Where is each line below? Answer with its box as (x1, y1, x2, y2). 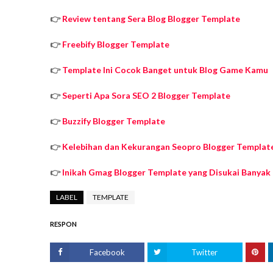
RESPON (50, 220, 77, 229)
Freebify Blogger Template (62, 39, 169, 50)
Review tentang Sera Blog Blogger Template (62, 13, 240, 24)
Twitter (191, 247, 218, 258)
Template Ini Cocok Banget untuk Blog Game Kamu (62, 65, 268, 76)
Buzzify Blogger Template (62, 116, 165, 127)
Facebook (89, 247, 125, 258)
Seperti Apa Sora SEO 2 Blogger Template (62, 90, 230, 101)
